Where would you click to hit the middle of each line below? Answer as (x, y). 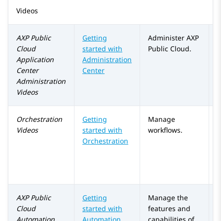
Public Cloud (169, 49)
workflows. (165, 130)
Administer (167, 38)
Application (35, 60)
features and (169, 209)
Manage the (168, 198)
